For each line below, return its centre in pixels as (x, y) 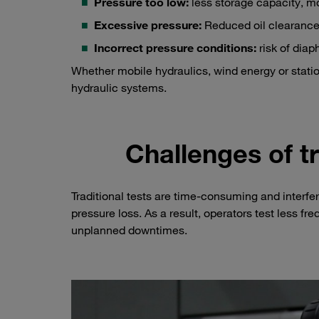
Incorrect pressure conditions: (177, 48)
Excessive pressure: (148, 25)
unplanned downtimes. (129, 230)
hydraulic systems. (119, 88)
